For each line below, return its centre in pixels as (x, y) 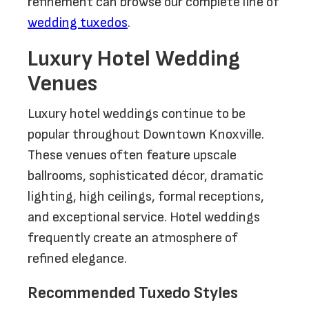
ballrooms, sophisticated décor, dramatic (146, 176)
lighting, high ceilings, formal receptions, (146, 197)
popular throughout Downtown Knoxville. (146, 134)
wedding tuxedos (78, 23)
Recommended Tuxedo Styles (133, 293)
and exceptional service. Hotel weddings (144, 217)
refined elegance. (77, 259)
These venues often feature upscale (132, 155)
